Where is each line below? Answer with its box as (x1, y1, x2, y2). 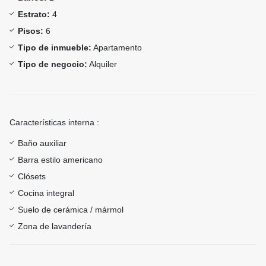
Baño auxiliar (18, 138, 66, 148)
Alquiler (87, 59, 117, 69)
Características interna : (9, 118, 99, 128)
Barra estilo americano (18, 155, 103, 165)
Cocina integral (18, 188, 74, 198)
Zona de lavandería (18, 221, 91, 232)
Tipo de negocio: (18, 59, 87, 69)
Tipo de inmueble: (18, 43, 91, 53)
